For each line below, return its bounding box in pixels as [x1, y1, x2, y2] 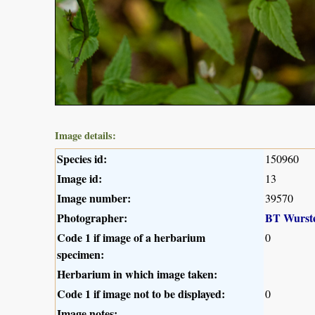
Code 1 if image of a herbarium [57, 229, 205, 245]
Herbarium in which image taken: [57, 265, 217, 282]
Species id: [57, 150, 107, 167]
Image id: [57, 169, 102, 186]
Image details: [55, 127, 116, 143]
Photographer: [57, 209, 127, 226]
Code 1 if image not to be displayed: [57, 285, 225, 302]
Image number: [57, 189, 131, 206]
